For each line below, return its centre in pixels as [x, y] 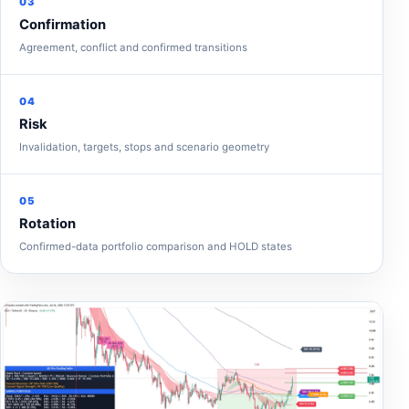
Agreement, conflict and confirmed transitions [133, 47]
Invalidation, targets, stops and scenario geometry [144, 147]
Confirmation [63, 24]
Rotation [47, 223]
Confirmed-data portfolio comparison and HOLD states [156, 246]
